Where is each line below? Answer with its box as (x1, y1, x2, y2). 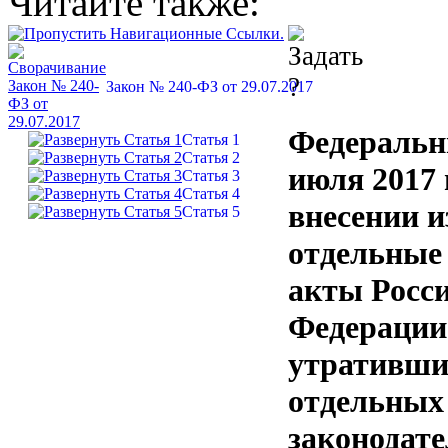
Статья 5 (182, 203, 240, 220)
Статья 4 (182, 185, 240, 202)
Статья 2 (182, 149, 240, 166)
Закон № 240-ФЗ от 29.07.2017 (106, 78, 313, 95)
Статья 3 (182, 167, 240, 184)
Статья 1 (182, 131, 240, 148)
